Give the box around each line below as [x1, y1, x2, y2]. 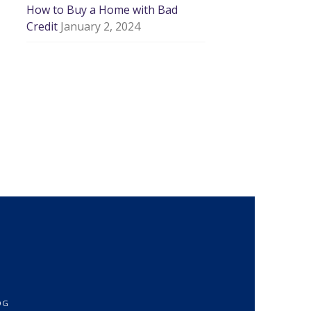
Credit [26, 18, 58, 34]
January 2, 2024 [60, 18, 141, 34]
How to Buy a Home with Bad [26, 1, 178, 17]
